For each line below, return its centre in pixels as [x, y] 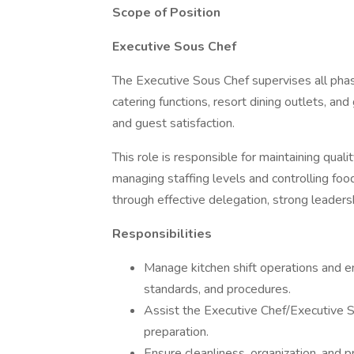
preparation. [176, 332]
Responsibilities [162, 234]
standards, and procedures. [217, 289]
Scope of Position [166, 13]
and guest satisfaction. [173, 123]
